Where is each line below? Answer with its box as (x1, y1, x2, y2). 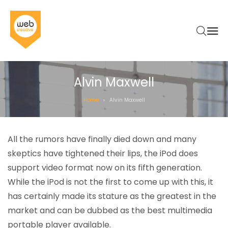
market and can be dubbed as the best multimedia (8, 205, 212, 216)
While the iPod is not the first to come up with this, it (8, 176, 213, 188)
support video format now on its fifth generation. (8, 162, 202, 174)
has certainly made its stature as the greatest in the (8, 190, 216, 202)
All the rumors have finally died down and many (8, 133, 196, 145)
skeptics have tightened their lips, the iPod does (8, 148, 198, 159)
